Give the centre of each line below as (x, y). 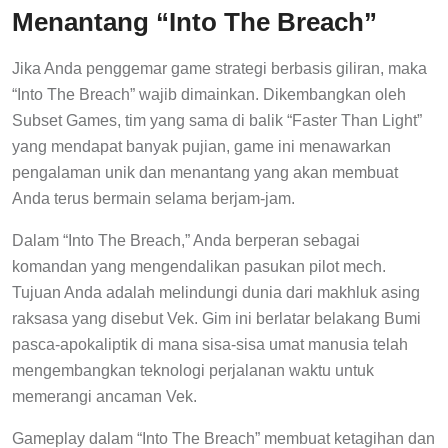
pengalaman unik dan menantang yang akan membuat (205, 173)
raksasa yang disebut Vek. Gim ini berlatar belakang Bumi (216, 319)
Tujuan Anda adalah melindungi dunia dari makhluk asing (216, 293)
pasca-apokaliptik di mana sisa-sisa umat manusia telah (210, 345)
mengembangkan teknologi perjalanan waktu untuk (193, 371)
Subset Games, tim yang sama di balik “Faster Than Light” (217, 121)
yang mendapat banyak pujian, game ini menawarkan (201, 147)
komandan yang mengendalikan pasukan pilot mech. (199, 267)
